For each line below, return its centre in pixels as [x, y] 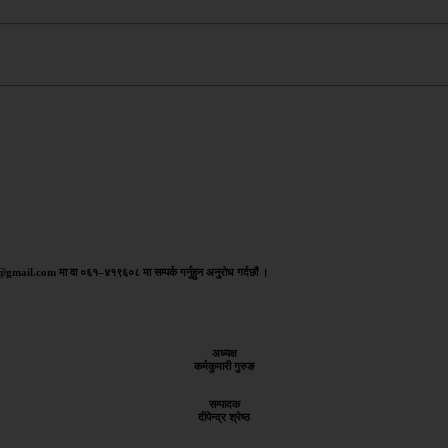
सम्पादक [224, 404]
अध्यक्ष [224, 353]
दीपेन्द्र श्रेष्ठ [224, 417]
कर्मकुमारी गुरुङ [224, 366]
